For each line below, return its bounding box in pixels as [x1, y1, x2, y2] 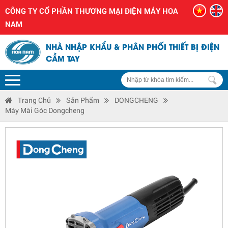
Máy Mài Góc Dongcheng [5, 105, 84, 116]
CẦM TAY [46, 52, 80, 64]
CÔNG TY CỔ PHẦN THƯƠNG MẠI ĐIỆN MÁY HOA [5, 6, 178, 16]
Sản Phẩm [66, 95, 99, 105]
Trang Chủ [18, 95, 51, 105]
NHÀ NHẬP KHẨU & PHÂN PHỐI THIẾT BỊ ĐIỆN [46, 40, 219, 52]
